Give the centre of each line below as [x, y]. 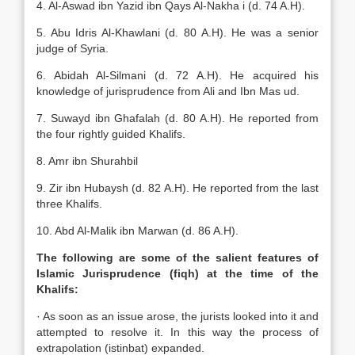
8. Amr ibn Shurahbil [87, 161]
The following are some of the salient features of [177, 258]
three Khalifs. [69, 204]
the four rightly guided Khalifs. [111, 134]
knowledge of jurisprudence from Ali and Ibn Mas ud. [168, 91]
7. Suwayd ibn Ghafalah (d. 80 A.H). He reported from [177, 118]
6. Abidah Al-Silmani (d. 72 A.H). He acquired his [177, 75]
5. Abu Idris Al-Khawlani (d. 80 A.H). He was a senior [177, 32]
